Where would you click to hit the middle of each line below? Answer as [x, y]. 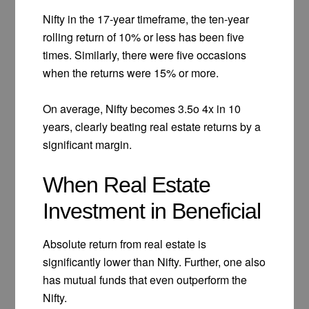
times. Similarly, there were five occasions [145, 55]
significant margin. [88, 145]
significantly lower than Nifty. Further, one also [154, 262]
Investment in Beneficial [152, 211]
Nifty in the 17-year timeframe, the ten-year [146, 19]
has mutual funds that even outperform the [145, 280]
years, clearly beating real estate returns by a [152, 127]
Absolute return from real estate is [125, 244]
